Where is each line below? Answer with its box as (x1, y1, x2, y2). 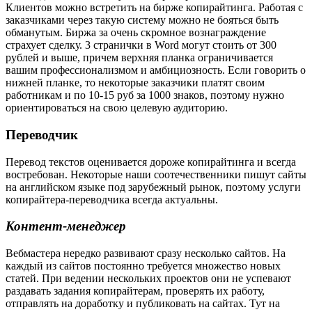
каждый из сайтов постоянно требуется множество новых (6, 260, 281, 272)
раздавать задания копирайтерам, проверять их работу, (6, 285, 265, 297)
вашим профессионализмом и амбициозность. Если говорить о (6, 64, 306, 77)
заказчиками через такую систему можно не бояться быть (6, 14, 279, 26)
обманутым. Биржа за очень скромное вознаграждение (6, 26, 266, 39)
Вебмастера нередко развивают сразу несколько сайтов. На (6, 247, 286, 260)
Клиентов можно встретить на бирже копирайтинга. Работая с (6, 1, 303, 14)
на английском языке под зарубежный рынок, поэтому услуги (6, 180, 301, 193)
